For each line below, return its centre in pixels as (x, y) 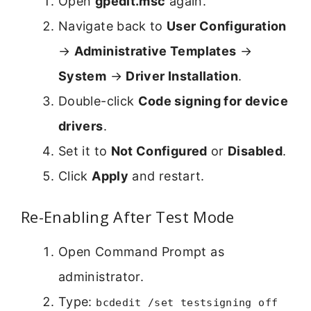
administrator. (101, 277)
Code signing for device (213, 101)
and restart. (166, 176)
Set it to (85, 151)
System (83, 76)
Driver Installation (182, 76)
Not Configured (159, 151)
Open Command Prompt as (141, 252)
